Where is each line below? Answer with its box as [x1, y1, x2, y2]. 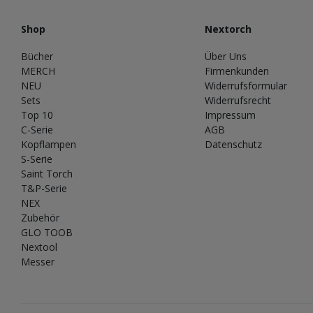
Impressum [204, 108, 256, 122]
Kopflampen [21, 137, 76, 151]
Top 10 [21, 108, 53, 122]
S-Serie [21, 152, 52, 166]
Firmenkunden [204, 64, 269, 78]
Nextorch [204, 22, 252, 36]
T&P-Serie [21, 181, 67, 195]
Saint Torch [21, 166, 73, 180]
